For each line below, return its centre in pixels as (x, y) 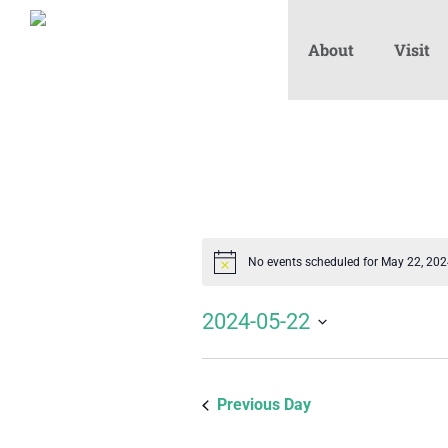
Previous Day (264, 405)
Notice (230, 268)
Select (222, 352)
